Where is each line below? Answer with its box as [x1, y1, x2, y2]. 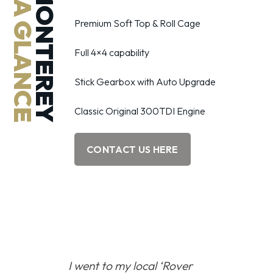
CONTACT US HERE [87, 143, 179, 155]
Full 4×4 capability [74, 46, 149, 58]
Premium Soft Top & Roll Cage [74, 17, 200, 29]
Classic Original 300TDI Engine [74, 105, 205, 117]
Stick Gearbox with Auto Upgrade [74, 76, 216, 88]
